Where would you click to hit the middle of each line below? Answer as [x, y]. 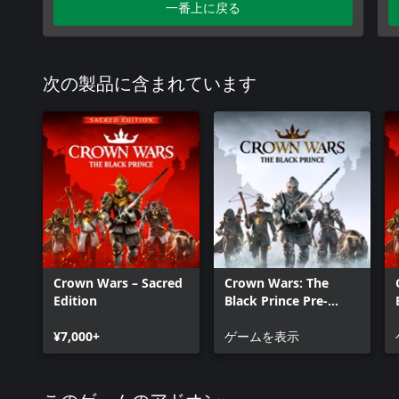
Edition [75, 301]
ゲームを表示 [262, 336]
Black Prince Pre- [276, 301]
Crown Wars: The [277, 283]
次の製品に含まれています [150, 85]
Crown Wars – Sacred [118, 283]
